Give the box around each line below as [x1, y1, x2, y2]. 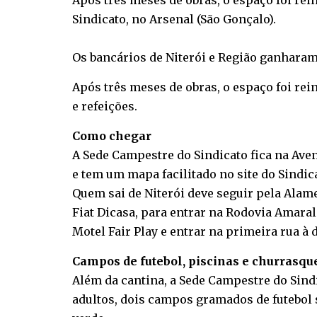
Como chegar [72, 129, 151, 144]
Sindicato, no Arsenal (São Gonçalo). [72, 12, 276, 27]
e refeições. [72, 99, 137, 114]
